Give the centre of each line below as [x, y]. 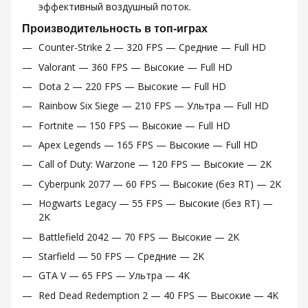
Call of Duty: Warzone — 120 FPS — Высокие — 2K [155, 164]
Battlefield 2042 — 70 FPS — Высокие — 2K [139, 236]
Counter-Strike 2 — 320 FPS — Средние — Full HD [152, 47]
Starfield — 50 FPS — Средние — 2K [121, 256]
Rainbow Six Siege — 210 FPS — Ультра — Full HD [154, 106]
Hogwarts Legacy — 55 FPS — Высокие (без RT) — [156, 203]
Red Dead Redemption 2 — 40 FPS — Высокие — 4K [158, 295]
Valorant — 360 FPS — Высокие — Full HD [135, 67]
